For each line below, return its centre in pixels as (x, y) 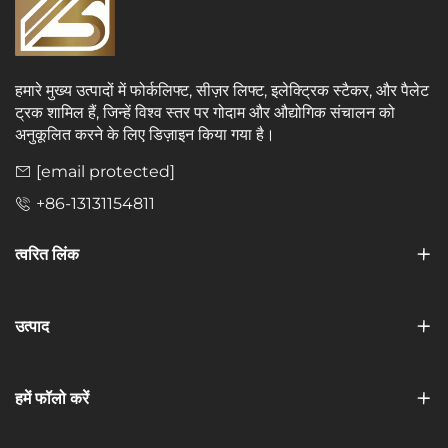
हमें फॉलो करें (52, 399)
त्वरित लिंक (47, 255)
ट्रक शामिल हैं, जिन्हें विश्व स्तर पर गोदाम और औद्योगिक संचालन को (205, 113)
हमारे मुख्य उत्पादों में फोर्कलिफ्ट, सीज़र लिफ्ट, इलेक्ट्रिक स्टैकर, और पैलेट (222, 91)
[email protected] (105, 172)
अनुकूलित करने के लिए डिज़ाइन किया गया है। (145, 135)
